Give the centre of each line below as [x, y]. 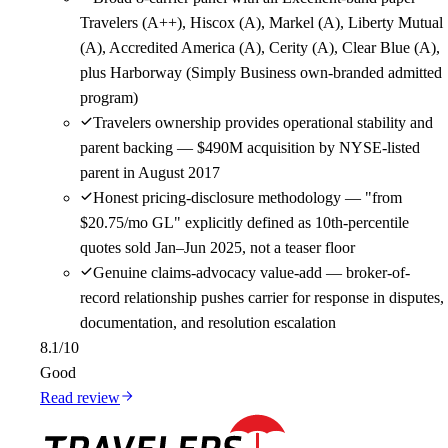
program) [109, 98]
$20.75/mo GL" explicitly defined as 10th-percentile [244, 223]
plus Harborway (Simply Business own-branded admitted [261, 73]
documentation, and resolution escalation [208, 323]
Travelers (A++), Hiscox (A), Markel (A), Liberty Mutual [261, 23]
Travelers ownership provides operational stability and [263, 123]
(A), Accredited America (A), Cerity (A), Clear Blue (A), [260, 48]
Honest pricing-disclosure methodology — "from [247, 198]
